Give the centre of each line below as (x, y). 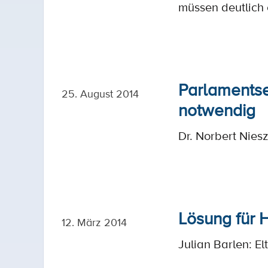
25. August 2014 (100, 93)
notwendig (217, 109)
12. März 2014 (94, 222)
